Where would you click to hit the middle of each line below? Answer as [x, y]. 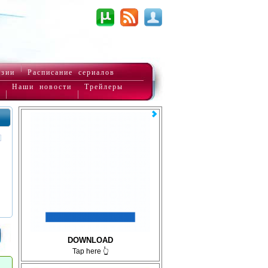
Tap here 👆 [90, 251]
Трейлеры [104, 87]
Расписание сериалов [71, 72]
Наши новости [42, 87]
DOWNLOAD [90, 240]
